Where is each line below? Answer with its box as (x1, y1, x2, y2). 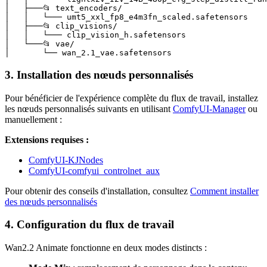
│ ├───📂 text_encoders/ (5, 4, 122, 13)
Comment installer (190, 185, 259, 196)
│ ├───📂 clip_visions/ (5, 21, 122, 31)
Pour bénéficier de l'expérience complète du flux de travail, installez (5, 92, 258, 103)
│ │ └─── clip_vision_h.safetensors (5, 30, 186, 40)
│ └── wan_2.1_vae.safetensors (5, 48, 172, 58)
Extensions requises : (5, 134, 89, 145)
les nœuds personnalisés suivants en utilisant (5, 103, 173, 114)
